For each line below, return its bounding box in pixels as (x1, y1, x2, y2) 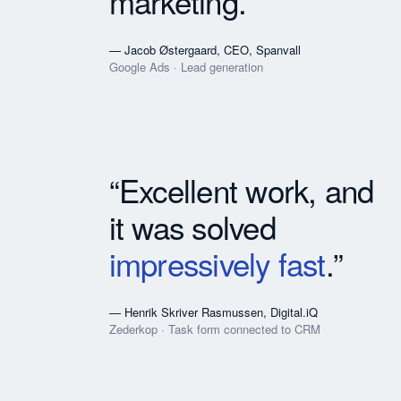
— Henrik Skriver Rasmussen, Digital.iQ (108, 303, 318, 320)
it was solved (108, 203, 276, 249)
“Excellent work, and (108, 166, 374, 212)
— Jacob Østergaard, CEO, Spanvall (108, 40, 301, 58)
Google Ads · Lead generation (108, 57, 263, 75)
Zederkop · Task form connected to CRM (108, 320, 320, 337)
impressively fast (108, 240, 326, 286)
